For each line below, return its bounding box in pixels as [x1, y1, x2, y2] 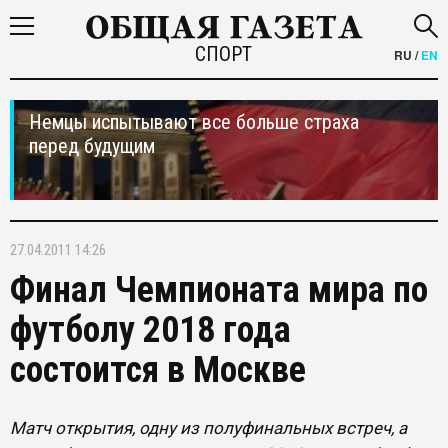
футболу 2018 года [10, 309, 291, 351]
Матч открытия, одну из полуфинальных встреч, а [10, 418, 407, 438]
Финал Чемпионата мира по [10, 269, 428, 311]
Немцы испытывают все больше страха [29, 110, 359, 134]
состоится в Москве [10, 349, 306, 391]
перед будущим [29, 134, 155, 158]
